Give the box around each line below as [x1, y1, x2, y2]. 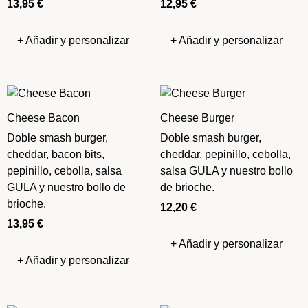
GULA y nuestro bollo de [7, 181, 126, 193]
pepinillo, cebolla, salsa [7, 164, 122, 177]
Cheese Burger [159, 111, 234, 124]
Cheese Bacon [7, 111, 80, 124]
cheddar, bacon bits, [7, 148, 104, 160]
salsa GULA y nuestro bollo [159, 164, 293, 177]
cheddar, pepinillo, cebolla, [159, 148, 291, 160]
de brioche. [159, 181, 214, 193]
